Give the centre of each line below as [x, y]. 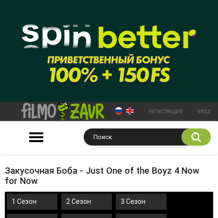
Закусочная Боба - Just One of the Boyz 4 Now [102, 170]
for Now [21, 181]
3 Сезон [133, 201]
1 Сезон [24, 201]
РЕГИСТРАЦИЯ [165, 111]
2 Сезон [79, 201]
